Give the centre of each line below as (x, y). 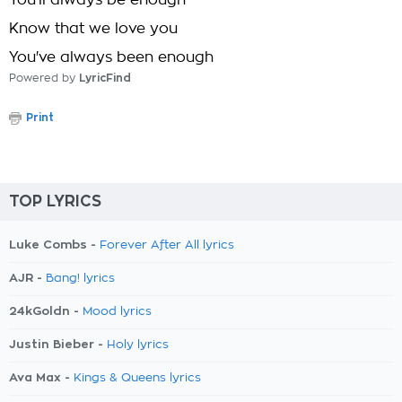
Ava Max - (41, 377)
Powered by (44, 78)
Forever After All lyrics (167, 245)
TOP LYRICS (55, 201)
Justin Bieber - (58, 344)
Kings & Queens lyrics (137, 378)
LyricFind (105, 78)
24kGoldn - (46, 311)
